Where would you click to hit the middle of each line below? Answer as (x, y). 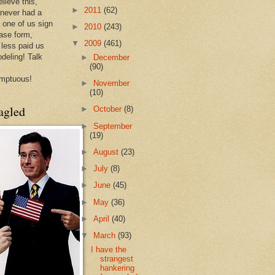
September (113, 126)
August (107, 152)
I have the (109, 249)
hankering (118, 268)
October (109, 109)
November (112, 83)
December (112, 57)
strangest (117, 258)
